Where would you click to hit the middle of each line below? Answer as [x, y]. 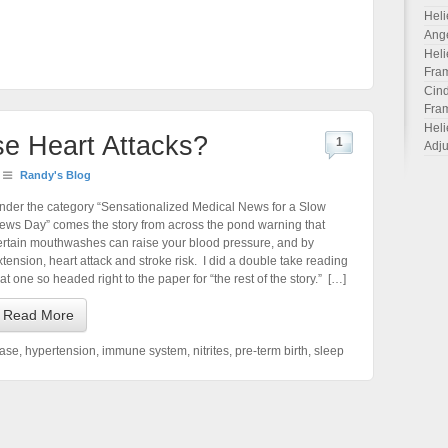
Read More [38, 315]
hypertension [60, 351]
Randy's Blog [55, 175]
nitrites [211, 351]
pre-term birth [271, 351]
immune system [144, 351]
